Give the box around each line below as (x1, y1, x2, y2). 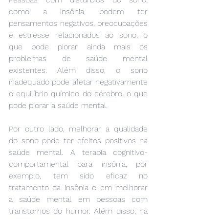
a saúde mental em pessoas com (9, 194, 148, 204)
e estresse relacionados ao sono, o (9, 30, 148, 40)
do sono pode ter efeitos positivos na (9, 135, 148, 145)
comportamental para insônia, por (9, 159, 148, 169)
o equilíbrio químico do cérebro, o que (9, 88, 148, 98)
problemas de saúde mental (9, 53, 148, 63)
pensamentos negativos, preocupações (9, 18, 148, 28)
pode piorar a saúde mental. (9, 100, 108, 110)
